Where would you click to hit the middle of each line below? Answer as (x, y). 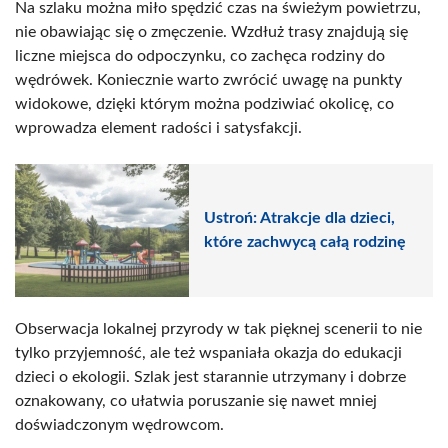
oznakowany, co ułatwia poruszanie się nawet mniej (196, 400)
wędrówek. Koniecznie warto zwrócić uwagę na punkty (208, 79)
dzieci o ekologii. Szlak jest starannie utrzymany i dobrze (210, 376)
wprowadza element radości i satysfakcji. (158, 127)
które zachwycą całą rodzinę (305, 242)
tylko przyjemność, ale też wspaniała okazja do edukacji (208, 352)
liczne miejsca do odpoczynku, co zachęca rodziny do (200, 55)
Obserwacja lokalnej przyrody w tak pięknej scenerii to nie (218, 328)
